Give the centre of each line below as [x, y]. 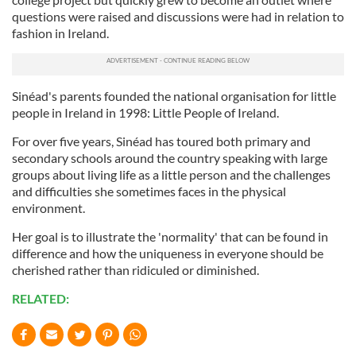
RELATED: [41, 298]
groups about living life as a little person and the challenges [171, 174]
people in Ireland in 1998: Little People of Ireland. [145, 112]
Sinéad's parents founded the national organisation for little [174, 96]
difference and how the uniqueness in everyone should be [168, 253]
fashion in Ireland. [60, 33]
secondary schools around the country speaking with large [170, 158]
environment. [48, 208]
